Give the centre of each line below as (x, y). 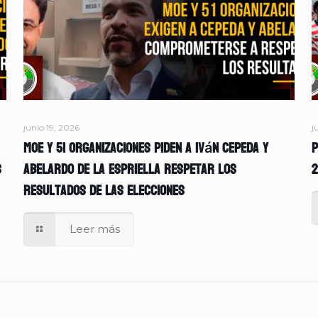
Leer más (94, 229)
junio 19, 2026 (51, 128)
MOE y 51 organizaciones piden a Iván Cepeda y (146, 149)
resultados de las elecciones (104, 191)
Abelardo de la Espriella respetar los (130, 170)
